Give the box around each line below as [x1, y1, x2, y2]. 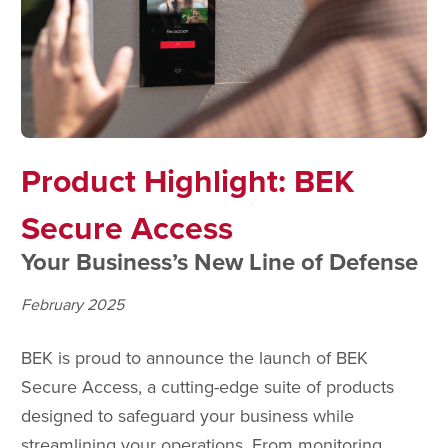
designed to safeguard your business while [21, 402, 354, 428]
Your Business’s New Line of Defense [21, 243, 418, 279]
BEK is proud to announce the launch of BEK [21, 344, 368, 370]
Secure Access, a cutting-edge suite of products [21, 373, 394, 399]
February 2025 [21, 292, 124, 315]
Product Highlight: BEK [21, 156, 354, 204]
